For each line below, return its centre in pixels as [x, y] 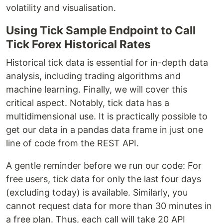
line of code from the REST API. [72, 143]
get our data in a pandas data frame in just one [105, 130]
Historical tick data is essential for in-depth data [107, 63]
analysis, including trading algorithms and [93, 76]
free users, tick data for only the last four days [104, 179]
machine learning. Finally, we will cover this [97, 90]
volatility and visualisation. [61, 8]
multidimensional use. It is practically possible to [107, 116]
